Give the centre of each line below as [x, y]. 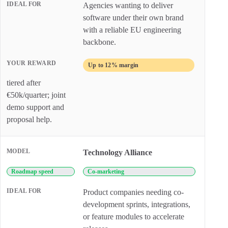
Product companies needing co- [133, 192]
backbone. [99, 42]
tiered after [24, 83]
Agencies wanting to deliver [128, 5]
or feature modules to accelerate [134, 217]
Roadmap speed [32, 172]
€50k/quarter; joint [36, 95]
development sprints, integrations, [137, 204]
